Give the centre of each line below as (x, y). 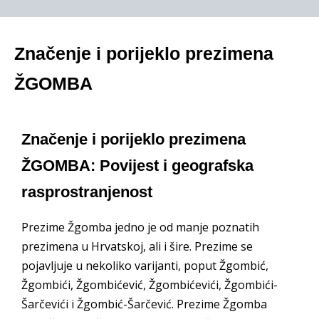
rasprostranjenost (87, 192)
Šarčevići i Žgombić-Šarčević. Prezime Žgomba (144, 304)
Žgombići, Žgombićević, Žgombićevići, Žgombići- (150, 285)
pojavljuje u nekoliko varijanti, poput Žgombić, (145, 266)
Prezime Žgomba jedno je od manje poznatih (140, 227)
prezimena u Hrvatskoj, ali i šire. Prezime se (137, 246)
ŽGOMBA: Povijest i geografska (137, 165)
